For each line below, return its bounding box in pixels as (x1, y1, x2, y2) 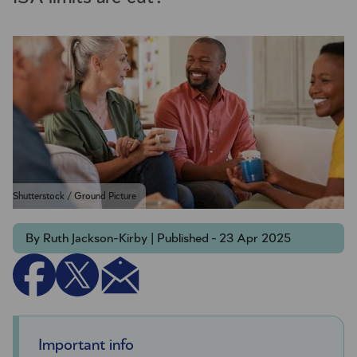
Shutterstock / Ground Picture (13, 191, 136, 202)
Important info (38, 337, 134, 354)
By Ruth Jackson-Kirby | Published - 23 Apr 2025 (25, 232, 291, 245)
